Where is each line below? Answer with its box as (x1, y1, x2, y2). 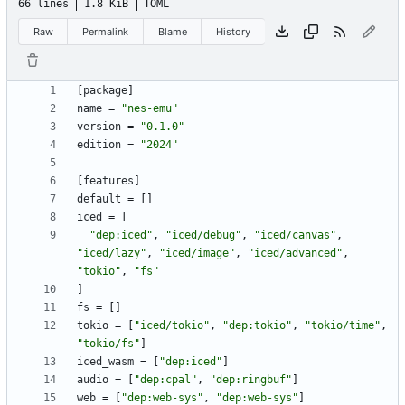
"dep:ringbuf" (210, 373, 292, 387)
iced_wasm (77, 355, 134, 369)
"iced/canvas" (254, 229, 336, 242)
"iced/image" (159, 247, 235, 260)
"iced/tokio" (134, 319, 210, 333)
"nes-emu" (121, 102, 178, 116)
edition (77, 138, 121, 152)
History (216, 24, 251, 38)
